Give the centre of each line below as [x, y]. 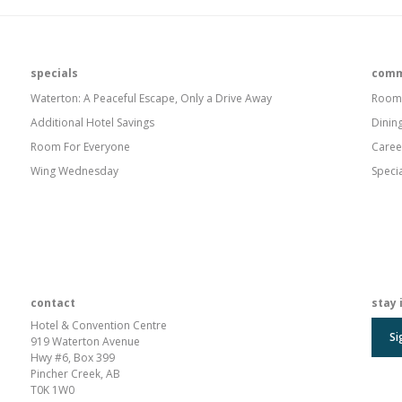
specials [54, 73]
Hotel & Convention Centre [99, 325]
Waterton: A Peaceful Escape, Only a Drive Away [151, 98]
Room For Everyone [80, 147]
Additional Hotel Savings [92, 122]
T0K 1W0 [52, 390]
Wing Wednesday [74, 171]
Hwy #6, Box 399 [73, 358]
